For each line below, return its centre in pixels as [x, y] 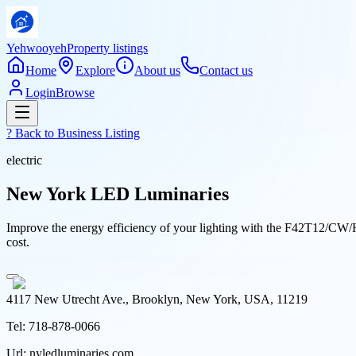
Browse [75, 93]
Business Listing [99, 133]
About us [157, 70]
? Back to [32, 133]
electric [24, 160]
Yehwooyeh [37, 48]
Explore [95, 70]
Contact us [226, 70]
